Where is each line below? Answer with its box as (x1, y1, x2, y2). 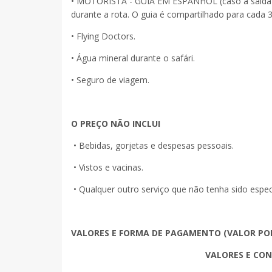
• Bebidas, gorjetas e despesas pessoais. (71, 139, 234, 151)
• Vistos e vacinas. (71, 161, 143, 173)
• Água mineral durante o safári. (71, 52, 197, 64)
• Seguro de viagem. (71, 73, 149, 86)
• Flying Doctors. (71, 30, 138, 42)
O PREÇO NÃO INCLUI (71, 117, 160, 129)
